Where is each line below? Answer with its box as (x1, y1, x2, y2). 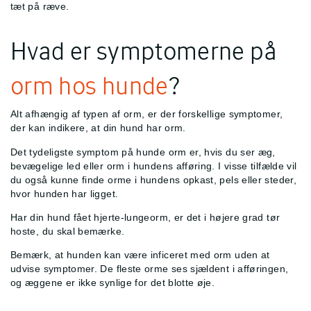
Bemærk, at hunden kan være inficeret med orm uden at (10, 249, 270, 261)
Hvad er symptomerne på (10, 36, 277, 66)
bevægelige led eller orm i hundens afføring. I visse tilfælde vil (10, 160, 297, 171)
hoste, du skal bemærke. (10, 226, 125, 237)
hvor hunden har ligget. (10, 187, 119, 199)
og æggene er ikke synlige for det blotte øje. (10, 277, 215, 289)
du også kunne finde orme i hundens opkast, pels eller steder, (10, 174, 296, 185)
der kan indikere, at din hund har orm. (10, 122, 186, 134)
